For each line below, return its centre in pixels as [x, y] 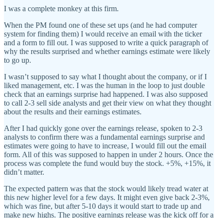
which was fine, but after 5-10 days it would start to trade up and [103, 206]
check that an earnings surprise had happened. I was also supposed [106, 94]
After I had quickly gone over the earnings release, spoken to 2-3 [103, 128]
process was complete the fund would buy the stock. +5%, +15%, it [107, 163]
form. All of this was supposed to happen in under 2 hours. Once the [109, 154]
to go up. [18, 60]
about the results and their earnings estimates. [73, 111]
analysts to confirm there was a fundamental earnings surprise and [104, 137]
